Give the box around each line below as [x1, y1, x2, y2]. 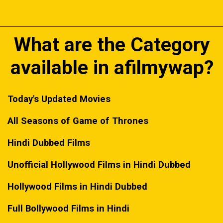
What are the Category [13, 33, 210, 56]
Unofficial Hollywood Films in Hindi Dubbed [7, 159, 191, 170]
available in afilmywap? [10, 56, 214, 79]
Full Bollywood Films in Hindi [7, 203, 130, 214]
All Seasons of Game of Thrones [7, 115, 149, 126]
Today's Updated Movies [7, 93, 111, 105]
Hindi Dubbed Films [7, 137, 91, 148]
